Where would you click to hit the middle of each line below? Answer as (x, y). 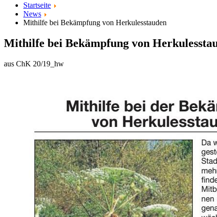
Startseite (37, 5)
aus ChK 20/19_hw (34, 63)
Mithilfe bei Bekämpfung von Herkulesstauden (95, 23)
